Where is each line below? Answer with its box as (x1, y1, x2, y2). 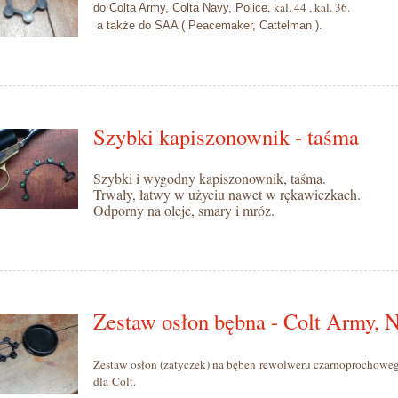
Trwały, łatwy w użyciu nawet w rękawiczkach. (92, 184, 361, 203)
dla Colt (92, 372, 133, 389)
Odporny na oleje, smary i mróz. (92, 200, 275, 219)
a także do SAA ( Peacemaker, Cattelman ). (92, 18, 322, 32)
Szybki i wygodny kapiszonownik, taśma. (92, 168, 326, 187)
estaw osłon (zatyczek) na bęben (99, 355, 256, 372)
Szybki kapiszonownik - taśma (92, 121, 359, 151)
